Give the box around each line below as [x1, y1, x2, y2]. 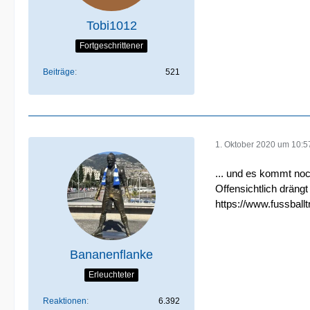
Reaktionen [43, 296, 86, 306]
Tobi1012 [86, 19, 137, 33]
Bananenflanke [70, 248, 153, 262]
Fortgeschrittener [80, 40, 143, 51]
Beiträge [43, 67, 75, 77]
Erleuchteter [89, 269, 134, 280]
